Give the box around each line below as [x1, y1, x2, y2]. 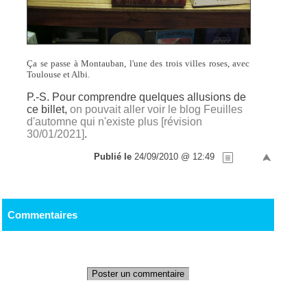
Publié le [94, 151, 134, 162]
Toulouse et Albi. [27, 69, 90, 80]
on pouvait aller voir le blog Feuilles [70, 103, 243, 116]
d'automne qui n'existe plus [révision [27, 116, 203, 128]
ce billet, [27, 103, 71, 116]
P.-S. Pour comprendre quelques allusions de [27, 91, 247, 103]
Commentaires [7, 208, 77, 221]
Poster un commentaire [92, 268, 185, 279]
